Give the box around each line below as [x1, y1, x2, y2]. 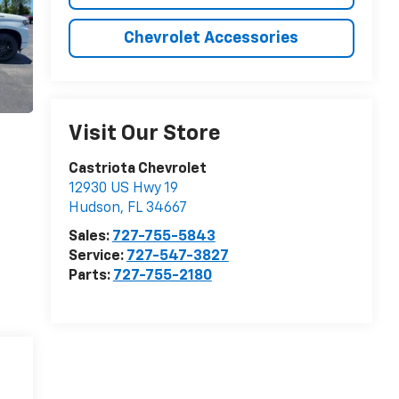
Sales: [68, 230, 112, 245]
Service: [68, 249, 126, 265]
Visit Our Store [68, 123, 221, 145]
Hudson [68, 201, 120, 216]
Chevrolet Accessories [124, 29, 299, 46]
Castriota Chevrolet [68, 162, 207, 177]
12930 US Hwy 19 [68, 182, 178, 197]
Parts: [68, 269, 113, 284]
